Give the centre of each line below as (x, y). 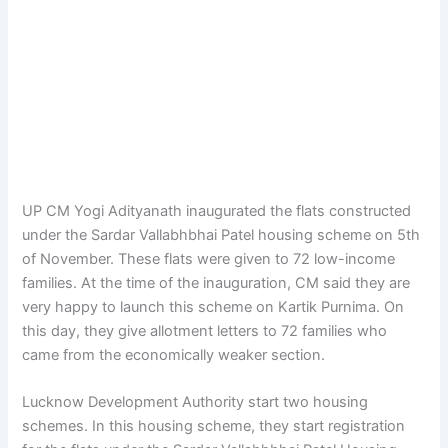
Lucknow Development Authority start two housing (195, 402)
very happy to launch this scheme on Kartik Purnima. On (213, 306)
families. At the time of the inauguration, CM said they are (216, 282)
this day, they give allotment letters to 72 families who (205, 330)
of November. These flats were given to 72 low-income (209, 258)
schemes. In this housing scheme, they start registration (214, 426)
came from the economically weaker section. (174, 354)
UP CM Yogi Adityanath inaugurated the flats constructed (217, 210)
